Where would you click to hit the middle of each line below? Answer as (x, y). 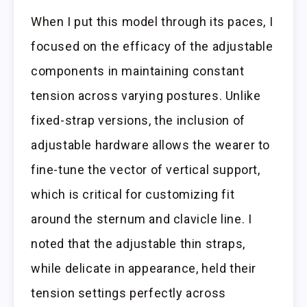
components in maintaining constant (138, 71)
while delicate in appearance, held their (144, 268)
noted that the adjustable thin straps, (138, 243)
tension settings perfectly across (128, 293)
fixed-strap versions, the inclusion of (138, 120)
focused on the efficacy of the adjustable (152, 46)
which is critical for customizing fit (133, 194)
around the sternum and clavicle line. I (142, 219)
